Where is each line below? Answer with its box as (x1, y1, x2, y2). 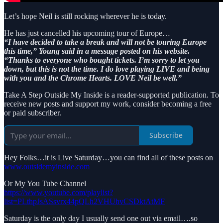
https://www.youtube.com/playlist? (4, 188, 113, 197)
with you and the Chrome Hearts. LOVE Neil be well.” (4, 73, 182, 82)
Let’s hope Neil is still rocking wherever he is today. (4, 11, 167, 20)
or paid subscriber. (4, 108, 61, 117)
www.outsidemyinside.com (4, 162, 90, 171)
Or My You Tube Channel (4, 179, 86, 188)
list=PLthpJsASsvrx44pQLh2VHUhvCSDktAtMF (4, 197, 165, 206)
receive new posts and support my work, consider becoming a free (4, 99, 212, 108)
